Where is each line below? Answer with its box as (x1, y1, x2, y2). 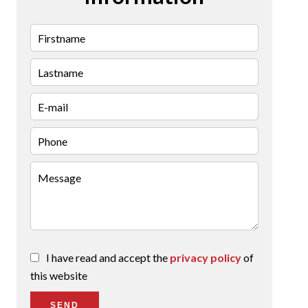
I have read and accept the (46, 251, 170, 265)
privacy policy (170, 251, 241, 265)
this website (30, 269, 87, 283)
